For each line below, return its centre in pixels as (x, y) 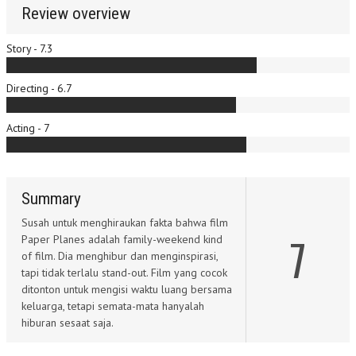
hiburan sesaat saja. (68, 323)
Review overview (76, 14)
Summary (51, 199)
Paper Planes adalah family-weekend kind (122, 239)
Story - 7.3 (30, 48)
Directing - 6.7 (39, 88)
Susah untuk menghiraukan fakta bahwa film (125, 222)
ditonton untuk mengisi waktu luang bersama (127, 289)
